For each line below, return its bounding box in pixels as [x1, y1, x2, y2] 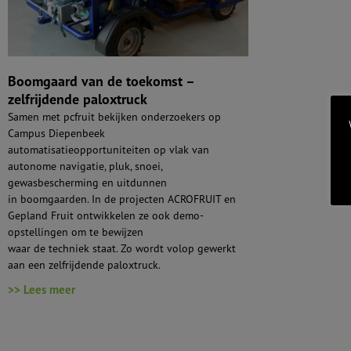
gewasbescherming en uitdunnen [8, 175, 167, 190]
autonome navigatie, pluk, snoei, [8, 159, 162, 173]
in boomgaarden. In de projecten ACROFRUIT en [8, 192, 236, 206]
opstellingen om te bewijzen [8, 225, 143, 239]
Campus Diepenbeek [8, 126, 105, 140]
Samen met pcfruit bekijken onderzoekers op [8, 110, 221, 124]
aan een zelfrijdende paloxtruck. [8, 258, 161, 272]
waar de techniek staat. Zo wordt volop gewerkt [8, 241, 236, 255]
